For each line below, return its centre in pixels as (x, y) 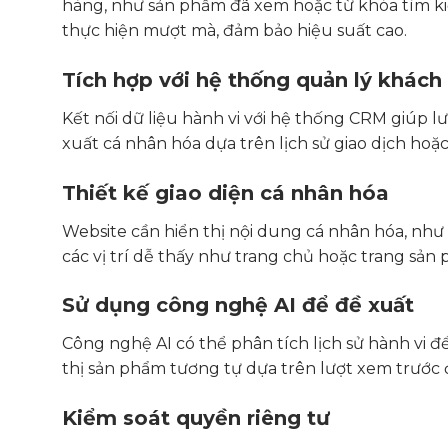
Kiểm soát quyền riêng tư (196, 418)
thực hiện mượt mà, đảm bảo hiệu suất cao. (234, 31)
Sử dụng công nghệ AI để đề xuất (238, 305)
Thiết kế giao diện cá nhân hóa (225, 192)
